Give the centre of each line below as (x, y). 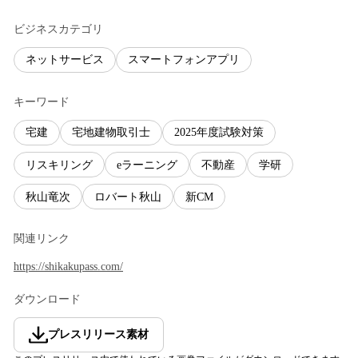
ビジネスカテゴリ (58, 29)
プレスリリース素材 (98, 335)
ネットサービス (65, 60)
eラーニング (147, 165)
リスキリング (59, 165)
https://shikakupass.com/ (68, 267)
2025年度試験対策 (219, 133)
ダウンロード (47, 300)
